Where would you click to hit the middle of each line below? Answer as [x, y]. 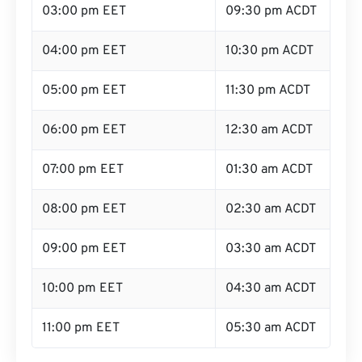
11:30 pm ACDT [268, 90]
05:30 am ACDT [271, 328]
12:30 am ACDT [269, 130]
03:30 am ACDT [271, 249]
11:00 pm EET [81, 328]
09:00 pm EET [84, 249]
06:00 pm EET [84, 130]
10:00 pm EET [82, 288]
